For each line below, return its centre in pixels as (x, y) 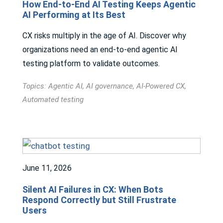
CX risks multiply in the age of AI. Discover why (104, 36)
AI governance (110, 86)
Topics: (35, 86)
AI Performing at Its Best (74, 15)
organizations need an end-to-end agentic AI (100, 50)
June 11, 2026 (47, 168)
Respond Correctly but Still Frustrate (99, 200)
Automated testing (53, 100)
